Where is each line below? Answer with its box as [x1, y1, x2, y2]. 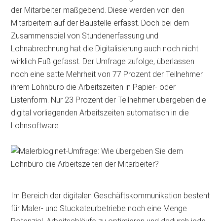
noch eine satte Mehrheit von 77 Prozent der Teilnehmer [11, 69, 203, 79]
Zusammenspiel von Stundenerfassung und [11, 31, 159, 40]
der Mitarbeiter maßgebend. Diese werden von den [11, 5, 185, 15]
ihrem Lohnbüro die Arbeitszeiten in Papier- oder [11, 82, 176, 92]
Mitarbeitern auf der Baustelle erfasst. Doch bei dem [11, 18, 189, 28]
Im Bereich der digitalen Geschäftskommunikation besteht [11, 190, 210, 200]
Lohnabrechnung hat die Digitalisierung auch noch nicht [11, 43, 199, 53]
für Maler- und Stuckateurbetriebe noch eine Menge [11, 203, 187, 213]
